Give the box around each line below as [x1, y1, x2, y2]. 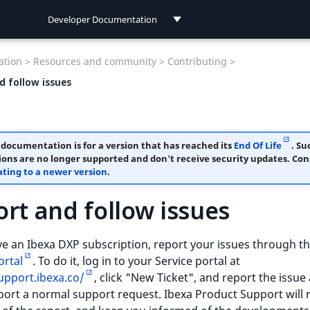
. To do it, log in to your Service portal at [33, 253, 240, 268]
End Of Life [233, 138, 282, 152]
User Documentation [57, 73, 143, 85]
